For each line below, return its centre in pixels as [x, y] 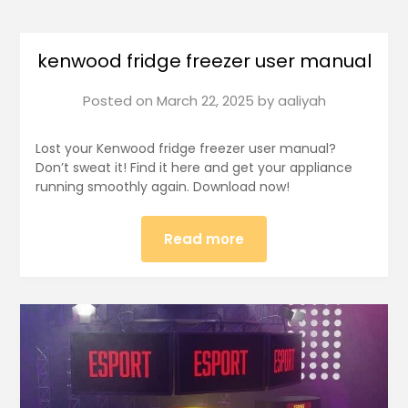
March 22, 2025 [205, 100]
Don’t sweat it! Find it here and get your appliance [194, 167]
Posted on [119, 100]
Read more [204, 239]
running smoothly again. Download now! [162, 186]
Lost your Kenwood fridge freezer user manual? [185, 148]
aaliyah [301, 100]
